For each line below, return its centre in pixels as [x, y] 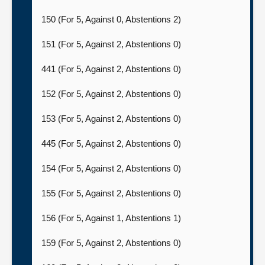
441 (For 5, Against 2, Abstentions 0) [112, 69]
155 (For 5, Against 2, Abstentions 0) [112, 193]
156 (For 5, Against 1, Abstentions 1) [112, 218]
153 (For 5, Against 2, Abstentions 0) [112, 119]
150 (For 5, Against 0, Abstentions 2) [112, 19]
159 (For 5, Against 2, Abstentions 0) [112, 243]
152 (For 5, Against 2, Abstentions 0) [112, 94]
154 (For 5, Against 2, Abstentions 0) [112, 168]
